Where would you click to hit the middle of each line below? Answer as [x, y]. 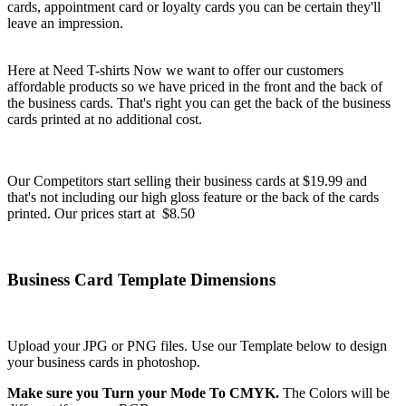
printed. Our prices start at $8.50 [103, 214]
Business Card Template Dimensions [141, 280]
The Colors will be [334, 392]
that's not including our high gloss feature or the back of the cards [193, 198]
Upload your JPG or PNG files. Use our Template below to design [197, 345]
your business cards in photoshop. [104, 362]
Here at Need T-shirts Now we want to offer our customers [175, 71]
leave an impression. [67, 24]
